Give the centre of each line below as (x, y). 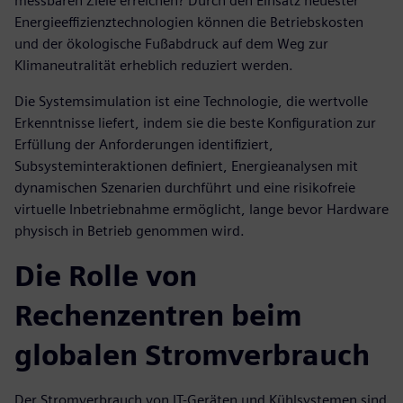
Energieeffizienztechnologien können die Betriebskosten (189, 22)
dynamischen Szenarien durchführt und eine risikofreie (185, 188)
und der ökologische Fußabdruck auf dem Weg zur (171, 44)
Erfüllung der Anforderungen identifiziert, (144, 145)
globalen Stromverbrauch (192, 355)
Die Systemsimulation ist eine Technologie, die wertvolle (191, 102)
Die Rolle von (106, 276)
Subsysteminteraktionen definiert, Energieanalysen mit (186, 166)
